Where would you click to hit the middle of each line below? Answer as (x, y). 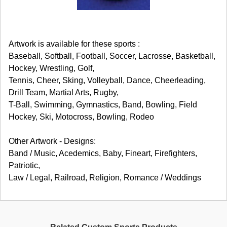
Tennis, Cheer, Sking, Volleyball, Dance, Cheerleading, (107, 80)
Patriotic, (24, 165)
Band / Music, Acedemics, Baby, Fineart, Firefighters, (103, 153)
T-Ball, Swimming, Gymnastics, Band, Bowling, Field (103, 104)
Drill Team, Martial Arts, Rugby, (64, 92)
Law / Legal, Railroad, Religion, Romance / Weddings (105, 177)
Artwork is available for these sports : (74, 44)
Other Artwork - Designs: (52, 141)
